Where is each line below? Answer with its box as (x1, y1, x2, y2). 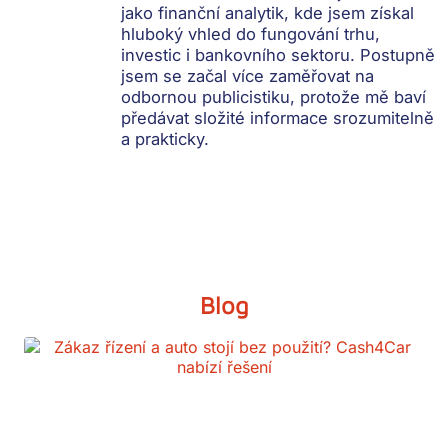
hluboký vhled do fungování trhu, (121, 24, 381, 45)
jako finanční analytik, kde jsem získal (121, 3, 415, 24)
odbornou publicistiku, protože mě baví (121, 87, 427, 108)
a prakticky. (121, 129, 210, 150)
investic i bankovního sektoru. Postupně (121, 45, 436, 66)
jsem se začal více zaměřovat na (121, 66, 375, 87)
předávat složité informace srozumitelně (121, 108, 435, 129)
